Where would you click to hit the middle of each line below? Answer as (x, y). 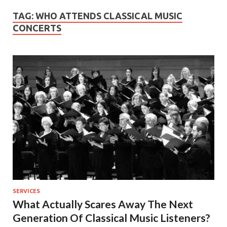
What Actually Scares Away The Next (103, 204)
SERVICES (26, 191)
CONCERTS (37, 28)
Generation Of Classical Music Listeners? (111, 217)
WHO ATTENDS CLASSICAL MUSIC (109, 16)
